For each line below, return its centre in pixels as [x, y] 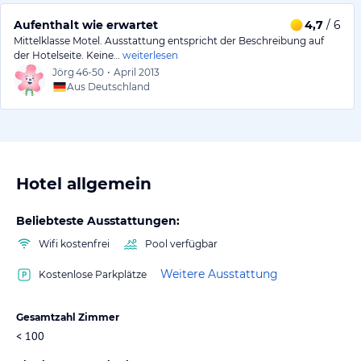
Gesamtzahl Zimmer [68, 317]
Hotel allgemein [84, 183]
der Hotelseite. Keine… [67, 55]
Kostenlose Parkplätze [93, 274]
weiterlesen [150, 55]
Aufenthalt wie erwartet [86, 25]
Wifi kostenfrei [74, 243]
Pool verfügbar [181, 243]
